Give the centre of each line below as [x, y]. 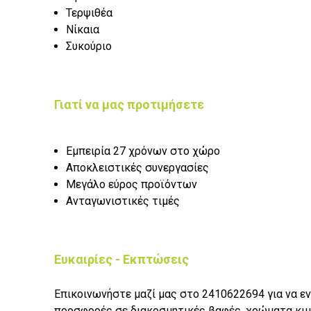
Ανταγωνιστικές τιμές [123, 201]
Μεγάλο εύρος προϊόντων [132, 185]
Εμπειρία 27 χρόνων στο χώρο [143, 151]
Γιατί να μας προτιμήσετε [129, 105]
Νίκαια [83, 30]
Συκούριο [89, 47]
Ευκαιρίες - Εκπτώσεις [121, 260]
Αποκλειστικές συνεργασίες [137, 168]
